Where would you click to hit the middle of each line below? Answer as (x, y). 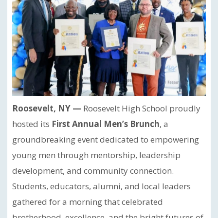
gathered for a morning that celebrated (88, 202)
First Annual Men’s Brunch (106, 124)
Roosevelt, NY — (47, 108)
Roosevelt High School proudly (141, 108)
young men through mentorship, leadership (96, 155)
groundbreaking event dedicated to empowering (106, 139)
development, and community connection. (93, 171)
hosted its (32, 124)
